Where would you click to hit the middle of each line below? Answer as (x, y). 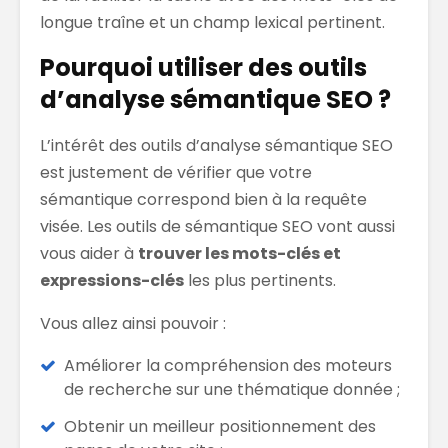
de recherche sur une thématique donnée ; (232, 389)
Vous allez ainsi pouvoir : (133, 323)
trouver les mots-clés (230, 253)
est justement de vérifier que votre (176, 172)
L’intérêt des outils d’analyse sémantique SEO (216, 145)
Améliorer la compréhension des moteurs (228, 365)
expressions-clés (112, 280)
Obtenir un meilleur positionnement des (220, 426)
